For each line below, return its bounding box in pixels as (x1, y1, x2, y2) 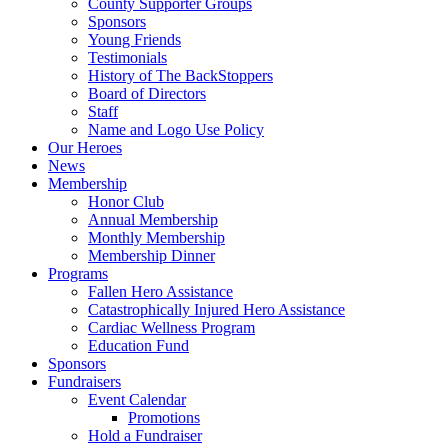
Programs (48, 265, 108, 282)
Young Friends (88, 31, 181, 48)
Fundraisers (48, 373, 121, 390)
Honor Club (88, 193, 164, 210)
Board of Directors (88, 85, 206, 102)
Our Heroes (48, 139, 122, 156)
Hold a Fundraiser (88, 427, 202, 444)
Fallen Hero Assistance (88, 283, 233, 300)
